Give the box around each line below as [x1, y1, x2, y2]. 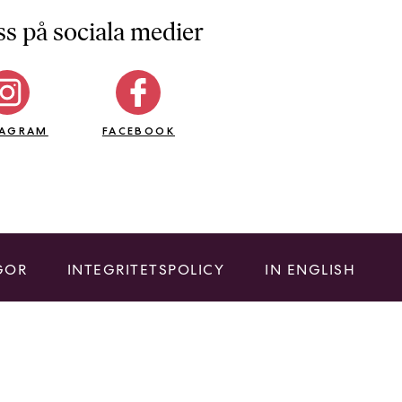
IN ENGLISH [265, 260, 355, 279]
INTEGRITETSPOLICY [66, 260, 225, 279]
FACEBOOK [101, 124, 176, 137]
